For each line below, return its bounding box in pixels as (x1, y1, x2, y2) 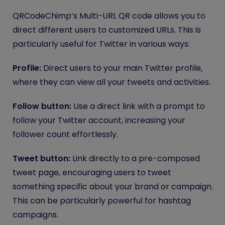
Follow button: (13, 100, 71, 112)
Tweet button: (13, 152, 70, 164)
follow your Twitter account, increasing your (13, 114, 185, 126)
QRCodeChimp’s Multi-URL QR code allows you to (13, 10, 205, 22)
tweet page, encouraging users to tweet (13, 166, 171, 178)
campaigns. (13, 208, 58, 220)
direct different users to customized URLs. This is (13, 24, 201, 36)
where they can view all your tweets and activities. (13, 76, 210, 88)
